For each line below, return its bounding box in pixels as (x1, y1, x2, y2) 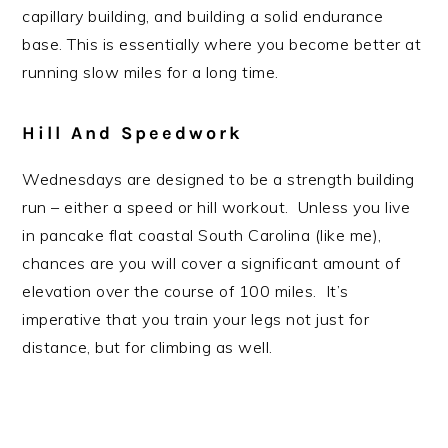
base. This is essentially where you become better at (22, 34, 422, 55)
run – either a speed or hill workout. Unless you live (22, 197, 411, 218)
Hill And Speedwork (22, 122, 244, 145)
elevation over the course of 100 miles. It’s (22, 281, 349, 302)
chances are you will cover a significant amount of (22, 253, 401, 274)
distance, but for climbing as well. (22, 337, 273, 358)
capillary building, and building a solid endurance (22, 6, 384, 27)
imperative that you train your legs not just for (22, 309, 370, 330)
